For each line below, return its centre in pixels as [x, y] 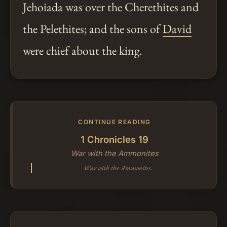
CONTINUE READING [115, 122]
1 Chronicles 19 [115, 139]
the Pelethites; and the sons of [93, 28]
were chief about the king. [83, 50]
